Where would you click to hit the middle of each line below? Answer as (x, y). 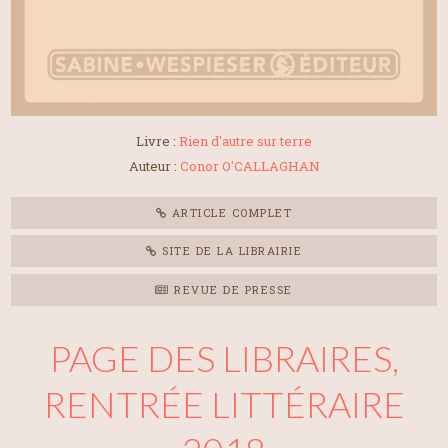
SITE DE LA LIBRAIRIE (229, 251)
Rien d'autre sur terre (245, 140)
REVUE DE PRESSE (231, 289)
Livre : (157, 140)
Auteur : (154, 166)
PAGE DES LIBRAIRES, (224, 358)
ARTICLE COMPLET (230, 212)
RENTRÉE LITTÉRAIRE (224, 404)
